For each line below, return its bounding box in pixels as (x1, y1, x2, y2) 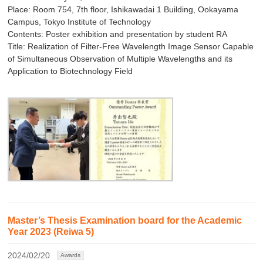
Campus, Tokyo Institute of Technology (8, 17, 151, 27)
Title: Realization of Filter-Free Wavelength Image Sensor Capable (8, 42, 254, 52)
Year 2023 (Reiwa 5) (8, 227, 95, 237)
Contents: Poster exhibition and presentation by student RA (8, 29, 228, 39)
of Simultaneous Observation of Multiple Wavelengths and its (8, 54, 233, 64)
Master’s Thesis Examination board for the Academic (8, 215, 242, 226)
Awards (60, 252, 81, 259)
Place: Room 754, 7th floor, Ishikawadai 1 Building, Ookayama (8, 5, 239, 15)
